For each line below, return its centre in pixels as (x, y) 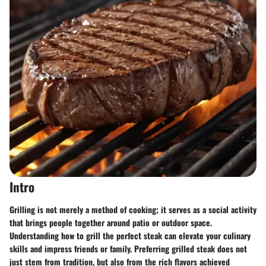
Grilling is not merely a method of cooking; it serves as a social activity (133, 209)
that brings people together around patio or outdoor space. (111, 222)
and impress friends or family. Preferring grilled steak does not (137, 248)
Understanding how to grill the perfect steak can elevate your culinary (130, 235)
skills (19, 248)
